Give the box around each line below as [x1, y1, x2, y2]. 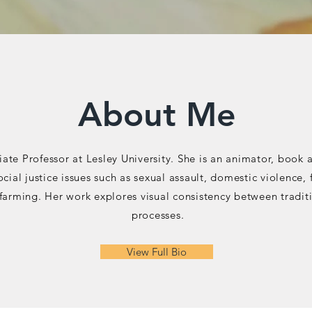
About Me [77, 94, 236, 134]
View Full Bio [127, 245, 187, 258]
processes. [131, 208, 185, 221]
